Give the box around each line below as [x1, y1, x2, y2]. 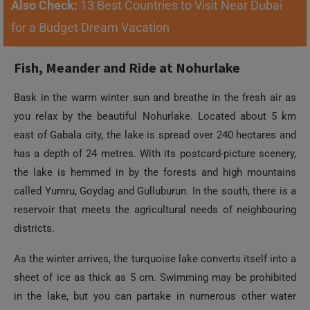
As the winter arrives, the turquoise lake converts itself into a [14, 253, 296, 265]
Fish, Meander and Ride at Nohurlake [14, 59, 240, 76]
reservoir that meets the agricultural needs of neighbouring [14, 203, 296, 216]
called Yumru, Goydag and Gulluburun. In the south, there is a [14, 185, 296, 197]
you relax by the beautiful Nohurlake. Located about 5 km [14, 110, 296, 122]
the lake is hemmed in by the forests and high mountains [14, 166, 296, 179]
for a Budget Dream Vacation [11, 20, 170, 35]
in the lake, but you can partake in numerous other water [14, 290, 296, 302]
